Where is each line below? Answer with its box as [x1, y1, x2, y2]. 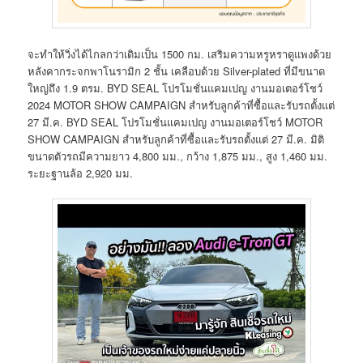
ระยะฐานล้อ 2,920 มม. [28, 165, 134, 181]
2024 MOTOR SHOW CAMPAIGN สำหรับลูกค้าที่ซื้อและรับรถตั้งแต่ [28, 97, 335, 113]
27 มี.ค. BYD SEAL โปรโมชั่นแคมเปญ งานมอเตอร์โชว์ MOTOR [28, 114, 323, 130]
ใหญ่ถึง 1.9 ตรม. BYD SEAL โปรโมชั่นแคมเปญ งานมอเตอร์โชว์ [28, 80, 323, 96]
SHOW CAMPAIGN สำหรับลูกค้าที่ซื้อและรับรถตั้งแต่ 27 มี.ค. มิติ [28, 131, 325, 147]
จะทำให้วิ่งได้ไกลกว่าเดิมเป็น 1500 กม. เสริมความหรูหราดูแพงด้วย [28, 46, 332, 62]
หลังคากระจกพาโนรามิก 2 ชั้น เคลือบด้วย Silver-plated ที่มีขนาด [28, 63, 326, 79]
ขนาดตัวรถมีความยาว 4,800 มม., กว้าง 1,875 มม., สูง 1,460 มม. [28, 148, 328, 164]
